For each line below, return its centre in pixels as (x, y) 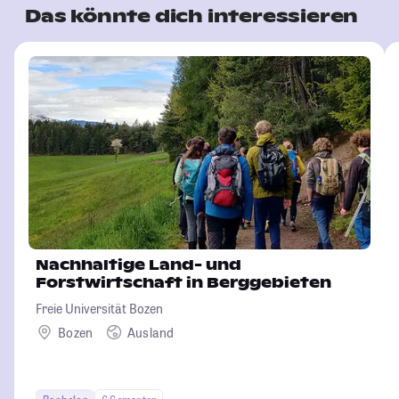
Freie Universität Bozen (99, 309)
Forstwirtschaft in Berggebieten (183, 283)
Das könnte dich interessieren (192, 16)
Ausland (151, 332)
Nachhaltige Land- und (138, 265)
